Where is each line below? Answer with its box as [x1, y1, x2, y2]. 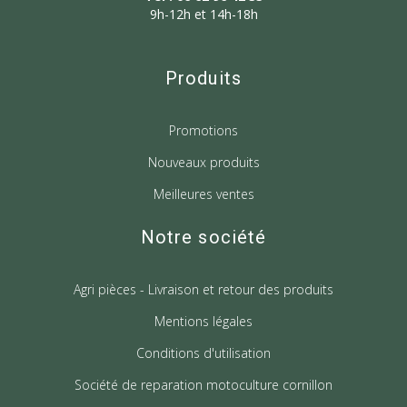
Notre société [140, 225, 267, 248]
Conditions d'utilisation [136, 343, 271, 362]
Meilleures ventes [153, 184, 254, 203]
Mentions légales [154, 312, 253, 330]
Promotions [169, 121, 238, 139]
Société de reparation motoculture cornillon [74, 375, 333, 393]
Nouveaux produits [147, 153, 260, 171]
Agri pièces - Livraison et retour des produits [74, 280, 333, 298]
